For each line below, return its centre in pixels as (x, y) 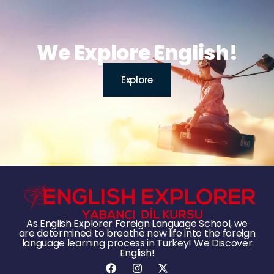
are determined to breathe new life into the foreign (137, 233)
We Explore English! (137, 53)
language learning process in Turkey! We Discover (137, 243)
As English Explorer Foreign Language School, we (137, 223)
